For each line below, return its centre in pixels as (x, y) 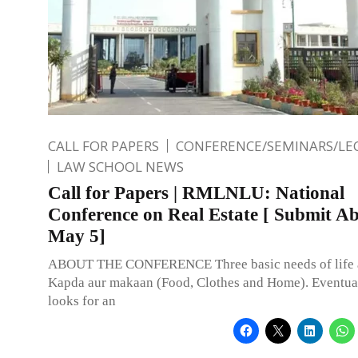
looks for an (82, 300)
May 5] (77, 236)
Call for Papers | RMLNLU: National (196, 193)
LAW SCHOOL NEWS (120, 166)
